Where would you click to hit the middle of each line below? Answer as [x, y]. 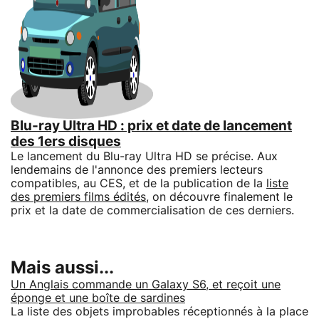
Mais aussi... [62, 268]
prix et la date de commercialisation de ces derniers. [152, 210]
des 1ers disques [66, 142]
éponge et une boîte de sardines [98, 298]
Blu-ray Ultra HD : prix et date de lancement [151, 126]
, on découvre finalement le [219, 197]
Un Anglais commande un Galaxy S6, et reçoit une [146, 284]
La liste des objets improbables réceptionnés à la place [159, 312]
